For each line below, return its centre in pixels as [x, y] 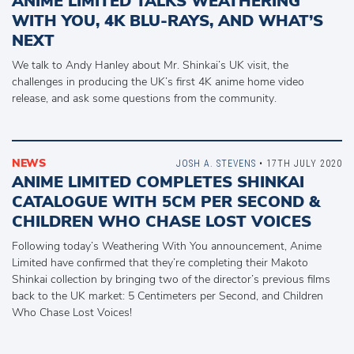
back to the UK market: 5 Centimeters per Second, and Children [168, 296]
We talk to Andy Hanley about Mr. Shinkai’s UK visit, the [150, 66]
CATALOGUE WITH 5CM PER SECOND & [166, 202]
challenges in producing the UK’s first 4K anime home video [158, 82]
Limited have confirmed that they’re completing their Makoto [160, 263]
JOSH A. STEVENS [216, 164]
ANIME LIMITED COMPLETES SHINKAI [158, 183]
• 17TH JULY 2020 [299, 164]
